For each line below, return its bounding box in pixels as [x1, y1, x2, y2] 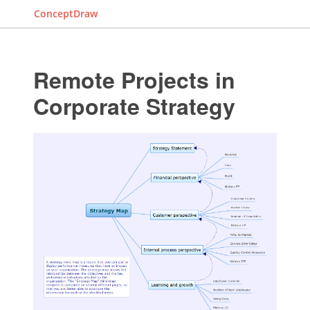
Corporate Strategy [33, 90, 235, 122]
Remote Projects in [33, 64, 235, 95]
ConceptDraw [34, 7, 98, 20]
